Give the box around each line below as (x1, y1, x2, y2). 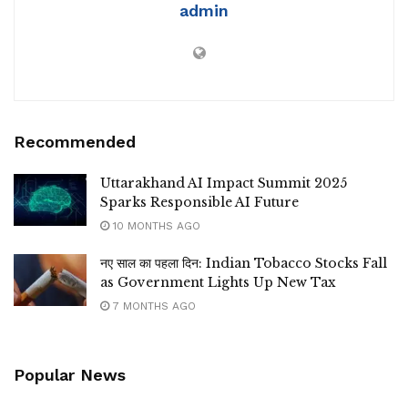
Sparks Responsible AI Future (100, 193, 299, 210)
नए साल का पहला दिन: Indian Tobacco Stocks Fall (100, 254, 387, 271)
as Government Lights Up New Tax (100, 273, 336, 291)
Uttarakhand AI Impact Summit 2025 (100, 174, 347, 191)
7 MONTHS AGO (109, 299, 196, 312)
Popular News (14, 364, 126, 384)
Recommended (14, 131, 136, 151)
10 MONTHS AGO (109, 219, 200, 232)
